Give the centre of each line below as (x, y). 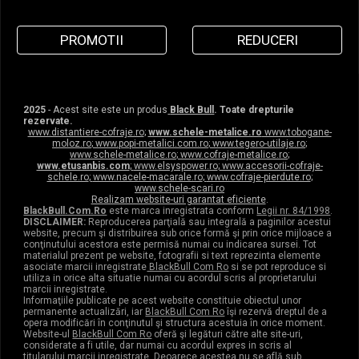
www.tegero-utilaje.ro (258, 143)
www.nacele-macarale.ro (147, 177)
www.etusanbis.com (83, 166)
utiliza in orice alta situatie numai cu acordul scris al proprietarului (170, 278)
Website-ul (48, 334)
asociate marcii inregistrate (85, 267)
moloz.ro (72, 143)
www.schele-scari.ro (179, 188)
